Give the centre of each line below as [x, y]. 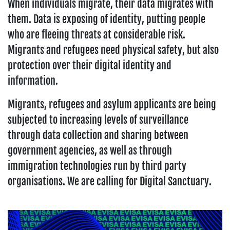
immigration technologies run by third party [97, 166]
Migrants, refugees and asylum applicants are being [112, 105]
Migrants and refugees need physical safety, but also [113, 50]
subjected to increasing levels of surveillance [98, 120]
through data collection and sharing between [98, 136]
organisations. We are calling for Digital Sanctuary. [110, 182]
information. [33, 81]
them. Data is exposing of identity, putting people [107, 20]
